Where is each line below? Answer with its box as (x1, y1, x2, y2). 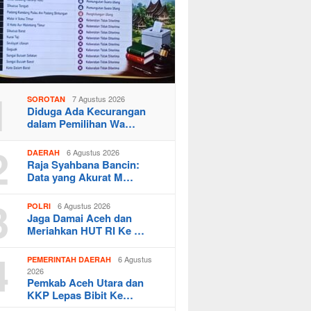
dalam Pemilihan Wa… (27, 115, 136, 131)
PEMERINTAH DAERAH (27, 253, 112, 264)
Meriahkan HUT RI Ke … (27, 222, 145, 238)
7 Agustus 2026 (72, 92, 126, 104)
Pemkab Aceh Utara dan (27, 274, 144, 290)
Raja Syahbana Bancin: (27, 156, 140, 172)
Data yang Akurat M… (27, 169, 134, 185)
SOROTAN (27, 93, 66, 104)
